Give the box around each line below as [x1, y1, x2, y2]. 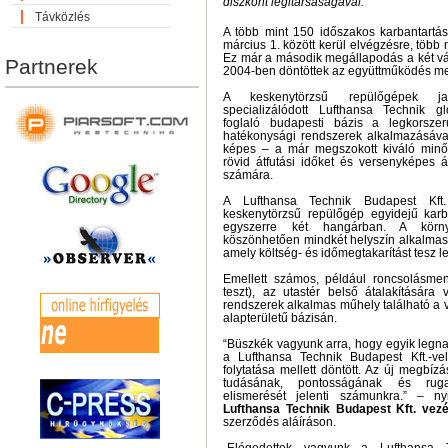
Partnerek [5, 55, 98, 78]
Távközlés [35, 10, 90, 24]
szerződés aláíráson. [223, 415, 336, 429]
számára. [223, 168, 273, 182]
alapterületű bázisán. [223, 311, 337, 325]
